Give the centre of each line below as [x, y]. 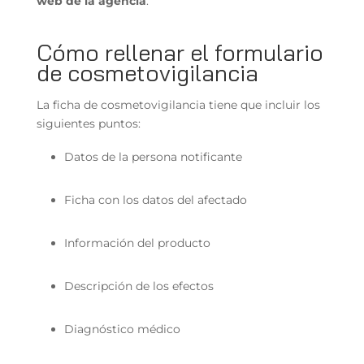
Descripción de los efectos [139, 286]
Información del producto [137, 243]
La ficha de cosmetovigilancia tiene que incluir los [178, 104]
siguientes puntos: [90, 123]
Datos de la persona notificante [153, 156]
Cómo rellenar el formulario [180, 52]
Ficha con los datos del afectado [155, 199]
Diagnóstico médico [122, 329]
